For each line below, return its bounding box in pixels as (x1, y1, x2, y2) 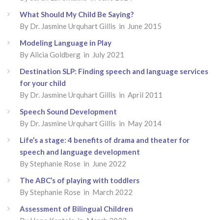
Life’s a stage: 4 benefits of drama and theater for (20, 136, 190, 144)
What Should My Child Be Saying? (20, 10, 134, 19)
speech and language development (20, 147, 140, 156)
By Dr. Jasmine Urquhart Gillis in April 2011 (20, 90, 163, 99)
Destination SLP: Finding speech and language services (20, 67, 208, 76)
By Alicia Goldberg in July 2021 (20, 50, 124, 59)
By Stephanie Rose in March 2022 (20, 188, 133, 196)
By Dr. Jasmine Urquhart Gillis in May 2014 (20, 119, 162, 128)
